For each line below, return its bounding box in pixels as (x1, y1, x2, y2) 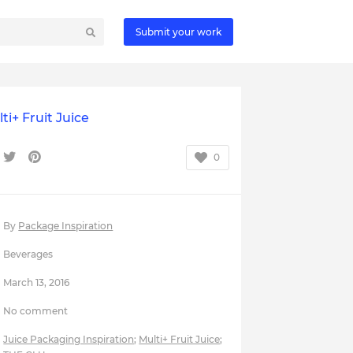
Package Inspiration (18, 220, 113, 232)
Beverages (3, 248, 54, 260)
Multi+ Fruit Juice (139, 333, 221, 345)
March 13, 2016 (3, 277, 70, 288)
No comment (3, 305, 69, 317)
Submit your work (136, 25, 221, 38)
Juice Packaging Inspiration (3, 333, 135, 345)
